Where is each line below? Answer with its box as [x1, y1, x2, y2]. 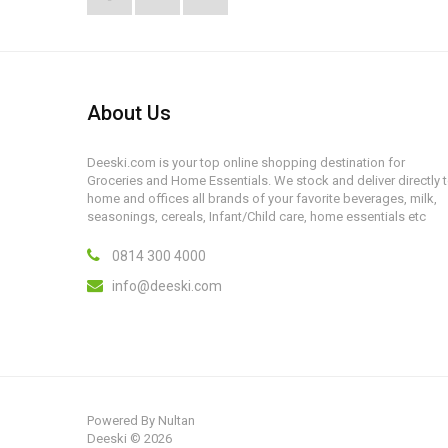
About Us [87, 100, 171, 125]
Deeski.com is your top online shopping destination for [87, 154, 405, 170]
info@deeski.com [112, 277, 222, 294]
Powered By [87, 412, 158, 428]
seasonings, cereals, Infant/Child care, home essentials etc [87, 208, 426, 224]
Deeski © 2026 [87, 430, 172, 446]
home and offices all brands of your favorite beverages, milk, [87, 190, 437, 206]
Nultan [158, 412, 195, 428]
